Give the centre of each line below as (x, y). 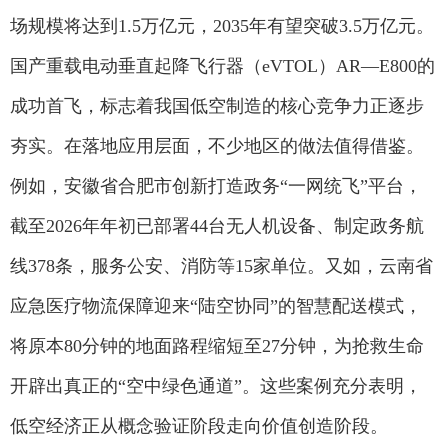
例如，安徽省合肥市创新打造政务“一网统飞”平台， (216, 186)
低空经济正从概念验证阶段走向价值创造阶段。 (199, 426)
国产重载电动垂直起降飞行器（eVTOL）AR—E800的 (222, 66)
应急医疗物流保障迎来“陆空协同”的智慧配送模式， (216, 306)
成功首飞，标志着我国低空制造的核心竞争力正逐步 (217, 106)
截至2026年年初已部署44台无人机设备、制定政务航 (217, 226)
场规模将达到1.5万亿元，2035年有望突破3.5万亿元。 (222, 26)
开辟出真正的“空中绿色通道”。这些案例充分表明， (216, 386)
